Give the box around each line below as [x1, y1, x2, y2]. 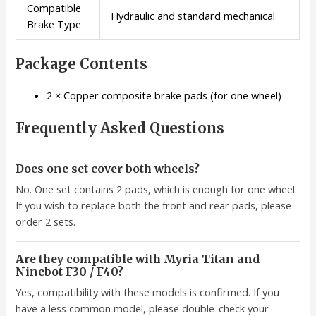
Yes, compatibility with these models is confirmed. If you [16, 285, 280, 300]
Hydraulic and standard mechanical [111, 8, 276, 23]
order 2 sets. [16, 214, 76, 229]
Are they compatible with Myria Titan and [16, 253, 260, 267]
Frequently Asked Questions [16, 119, 225, 138]
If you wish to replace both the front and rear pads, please [16, 198, 292, 213]
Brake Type [27, 16, 82, 31]
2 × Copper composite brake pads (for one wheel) [47, 88, 282, 103]
